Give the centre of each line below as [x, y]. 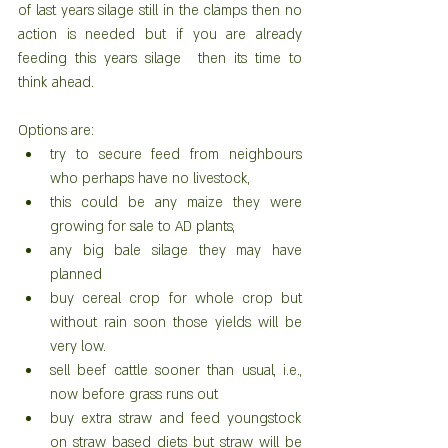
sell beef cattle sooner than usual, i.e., [176, 370]
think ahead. [56, 82]
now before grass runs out [138, 394]
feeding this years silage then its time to [160, 58]
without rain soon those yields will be [176, 322]
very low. [86, 346]
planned [80, 274]
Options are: [58, 130]
